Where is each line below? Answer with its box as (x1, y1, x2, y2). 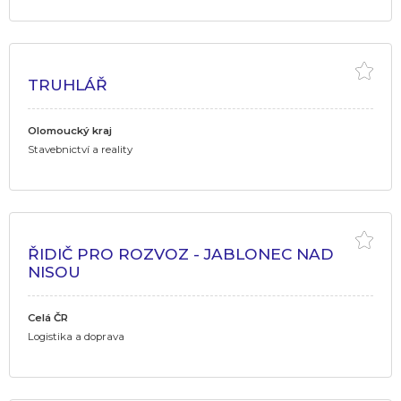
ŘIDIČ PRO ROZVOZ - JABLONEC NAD (28, 243, 334, 263)
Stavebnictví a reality (28, 142, 132, 156)
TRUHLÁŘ (28, 74, 107, 94)
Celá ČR (28, 311, 68, 324)
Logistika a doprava (28, 329, 124, 343)
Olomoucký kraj (28, 124, 112, 137)
